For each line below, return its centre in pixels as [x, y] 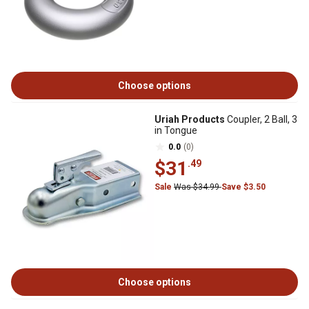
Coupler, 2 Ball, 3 [261, 119]
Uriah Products [190, 119]
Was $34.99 [198, 187]
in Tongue [176, 130]
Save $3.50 [243, 187]
